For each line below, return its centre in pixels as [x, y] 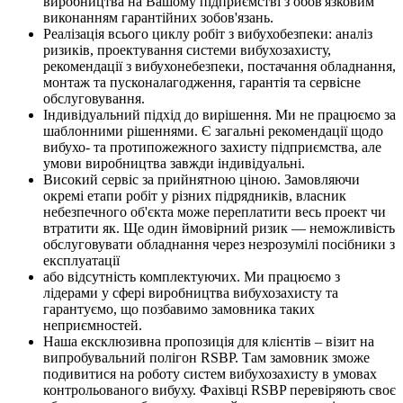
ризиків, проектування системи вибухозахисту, [187, 50]
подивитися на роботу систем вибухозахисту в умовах [210, 374]
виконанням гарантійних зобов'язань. [158, 18]
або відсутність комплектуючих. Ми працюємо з [192, 277]
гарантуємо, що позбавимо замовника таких [179, 309]
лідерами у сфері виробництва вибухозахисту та [191, 293]
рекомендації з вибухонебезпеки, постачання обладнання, [219, 67]
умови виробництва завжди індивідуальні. [174, 164]
